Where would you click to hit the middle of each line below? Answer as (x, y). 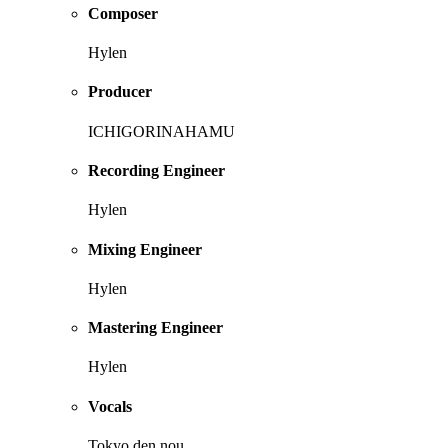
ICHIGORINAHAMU (161, 131)
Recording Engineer (156, 171)
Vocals (110, 406)
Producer (120, 92)
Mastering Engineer (155, 328)
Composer (123, 13)
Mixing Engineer (145, 249)
